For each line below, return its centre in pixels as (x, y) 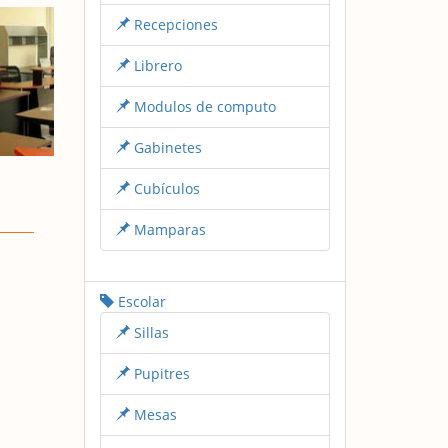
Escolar (139, 301)
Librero (155, 65)
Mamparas (167, 229)
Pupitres (159, 373)
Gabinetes (165, 147)
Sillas (149, 332)
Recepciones (173, 24)
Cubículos (164, 188)
